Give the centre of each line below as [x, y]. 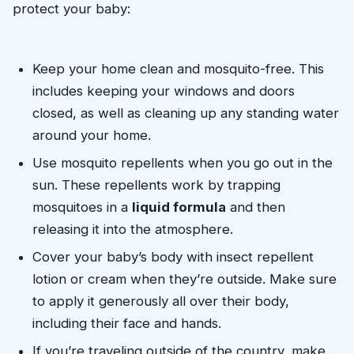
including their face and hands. [129, 323]
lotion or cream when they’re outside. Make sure [185, 279]
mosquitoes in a [83, 207]
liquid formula [179, 207]
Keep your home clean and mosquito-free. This [179, 69]
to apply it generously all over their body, [161, 301]
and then [256, 207]
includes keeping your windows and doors [164, 91]
